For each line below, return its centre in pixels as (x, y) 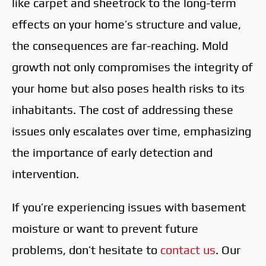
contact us (188, 249)
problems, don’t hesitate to (86, 249)
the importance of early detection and (112, 152)
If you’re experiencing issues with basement (129, 207)
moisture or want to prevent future (105, 228)
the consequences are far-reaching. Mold (120, 45)
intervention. (45, 173)
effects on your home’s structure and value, (126, 24)
